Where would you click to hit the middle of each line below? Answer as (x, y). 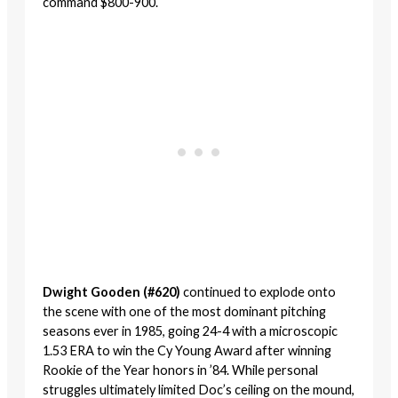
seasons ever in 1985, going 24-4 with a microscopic (190, 331)
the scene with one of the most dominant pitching (184, 312)
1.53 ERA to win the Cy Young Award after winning (187, 351)
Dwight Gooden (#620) (111, 292)
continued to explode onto (258, 292)
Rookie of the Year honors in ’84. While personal (180, 370)
